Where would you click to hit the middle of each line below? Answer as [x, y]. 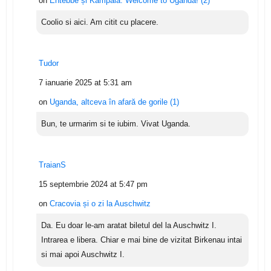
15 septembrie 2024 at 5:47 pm [93, 184]
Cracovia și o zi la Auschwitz [100, 204]
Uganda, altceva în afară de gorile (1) [114, 102]
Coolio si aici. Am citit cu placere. [100, 22]
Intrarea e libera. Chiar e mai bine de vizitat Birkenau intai [141, 240]
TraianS [52, 165]
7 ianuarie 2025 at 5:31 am [85, 83]
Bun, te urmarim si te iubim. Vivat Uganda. [116, 124]
